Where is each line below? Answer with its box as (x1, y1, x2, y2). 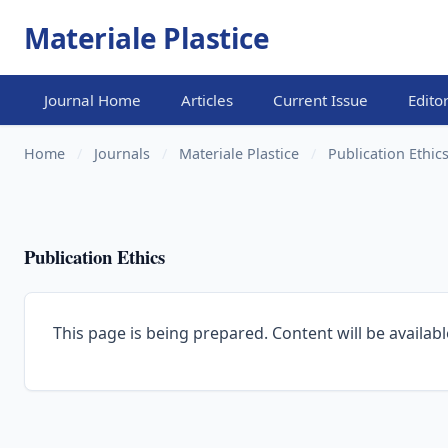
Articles (181, 89, 233, 110)
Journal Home (44, 89, 141, 110)
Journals (94, 143, 150, 163)
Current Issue (273, 89, 368, 110)
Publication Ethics (24, 242, 165, 270)
